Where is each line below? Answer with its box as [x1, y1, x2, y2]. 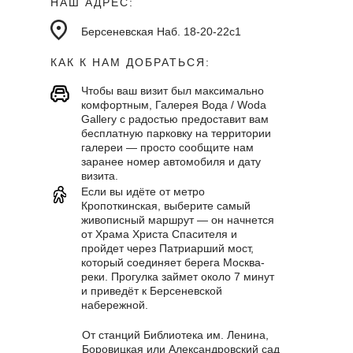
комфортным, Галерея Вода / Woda [81, 98, 266, 111]
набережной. [81, 299, 148, 311]
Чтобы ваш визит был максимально [81, 84, 264, 97]
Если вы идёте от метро [81, 185, 205, 198]
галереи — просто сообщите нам [81, 141, 254, 154]
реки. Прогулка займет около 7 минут [81, 270, 274, 283]
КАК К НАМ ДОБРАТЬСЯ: [50, 56, 210, 69]
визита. [81, 169, 118, 182]
